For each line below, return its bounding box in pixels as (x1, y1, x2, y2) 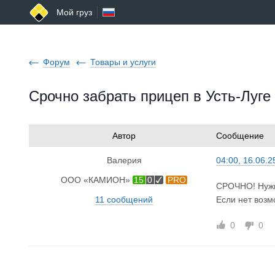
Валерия (106, 155, 142, 165)
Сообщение (216, 131, 264, 141)
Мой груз (56, 7, 92, 17)
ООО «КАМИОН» (60, 175, 130, 185)
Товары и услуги (90, 57, 156, 67)
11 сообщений (95, 195, 153, 204)
